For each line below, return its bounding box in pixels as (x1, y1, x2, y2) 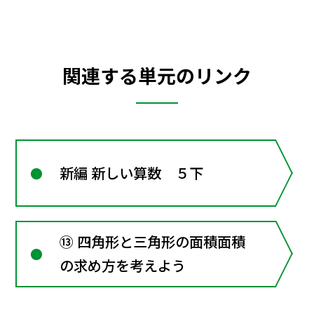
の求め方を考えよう (60, 255, 186, 276)
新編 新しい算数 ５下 (60, 163, 204, 184)
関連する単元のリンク (62, 61, 252, 89)
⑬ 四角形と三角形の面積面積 (60, 231, 246, 252)
